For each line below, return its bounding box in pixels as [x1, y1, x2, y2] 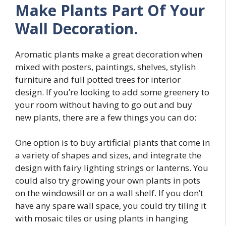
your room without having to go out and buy [15, 98, 192, 110]
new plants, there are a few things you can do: [15, 111, 196, 123]
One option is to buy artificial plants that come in [15, 137, 210, 149]
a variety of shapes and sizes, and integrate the [15, 149, 201, 161]
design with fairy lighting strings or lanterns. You [15, 162, 208, 174]
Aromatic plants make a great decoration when [15, 48, 202, 60]
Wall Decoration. [15, 18, 138, 39]
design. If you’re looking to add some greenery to [15, 86, 209, 98]
